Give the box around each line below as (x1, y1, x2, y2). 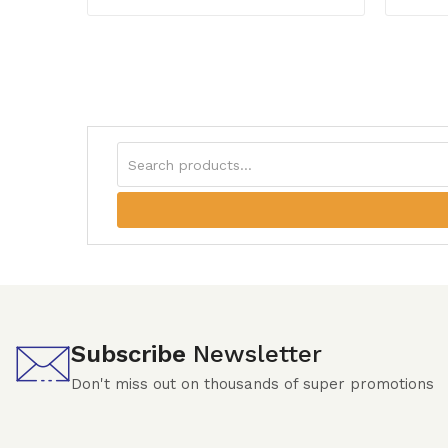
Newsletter (193, 340, 322, 368)
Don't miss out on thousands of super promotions (71, 375, 434, 393)
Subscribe (71, 340, 193, 368)
